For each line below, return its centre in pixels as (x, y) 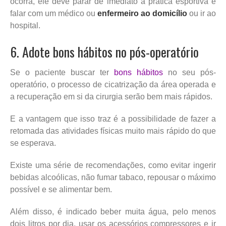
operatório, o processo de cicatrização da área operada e (113, 84)
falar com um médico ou (54, 13)
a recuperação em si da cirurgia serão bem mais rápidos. (111, 96)
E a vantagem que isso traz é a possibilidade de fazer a (113, 119)
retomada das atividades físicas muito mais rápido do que (113, 131)
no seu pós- (189, 72)
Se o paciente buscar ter (62, 72)
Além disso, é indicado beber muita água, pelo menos (113, 211)
